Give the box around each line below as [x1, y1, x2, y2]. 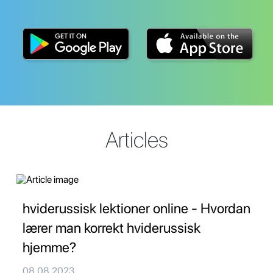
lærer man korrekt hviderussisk [23, 219, 200, 237]
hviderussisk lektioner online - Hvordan [23, 200, 250, 218]
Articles [105, 127, 168, 154]
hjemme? [23, 239, 76, 257]
